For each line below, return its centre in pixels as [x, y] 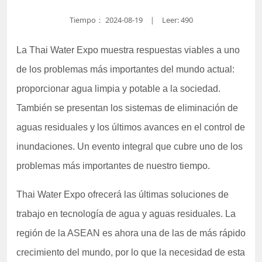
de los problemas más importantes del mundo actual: [125, 69]
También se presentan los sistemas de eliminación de [127, 108]
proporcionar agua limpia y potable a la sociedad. [118, 89]
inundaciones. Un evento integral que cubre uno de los [130, 146]
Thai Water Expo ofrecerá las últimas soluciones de [123, 194]
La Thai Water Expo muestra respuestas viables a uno [128, 50]
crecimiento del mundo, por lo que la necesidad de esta [131, 252]
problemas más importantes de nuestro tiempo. [113, 166]
